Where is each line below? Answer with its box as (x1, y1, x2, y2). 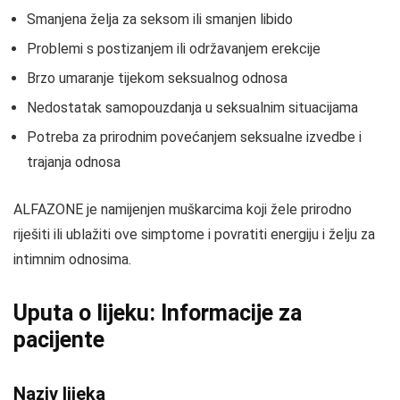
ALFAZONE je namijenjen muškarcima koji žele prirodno (13, 201, 352, 218)
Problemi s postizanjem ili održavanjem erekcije (27, 40, 321, 57)
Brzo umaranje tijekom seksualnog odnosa (27, 70, 287, 87)
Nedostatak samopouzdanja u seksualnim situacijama (27, 99, 358, 116)
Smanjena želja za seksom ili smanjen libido (27, 11, 293, 28)
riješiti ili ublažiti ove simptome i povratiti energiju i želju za (13, 226, 375, 243)
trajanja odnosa (27, 154, 121, 171)
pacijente (13, 327, 104, 353)
